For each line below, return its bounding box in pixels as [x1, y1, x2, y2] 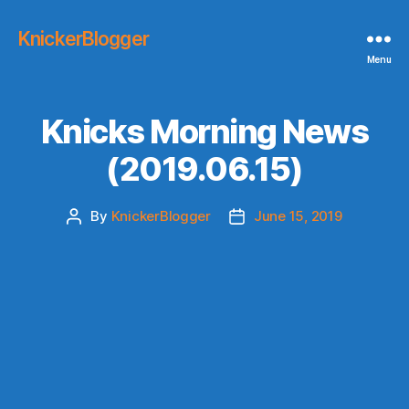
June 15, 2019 [254, 207, 342, 225]
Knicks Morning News [40, 111, 369, 152]
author [73, 228, 116, 246]
